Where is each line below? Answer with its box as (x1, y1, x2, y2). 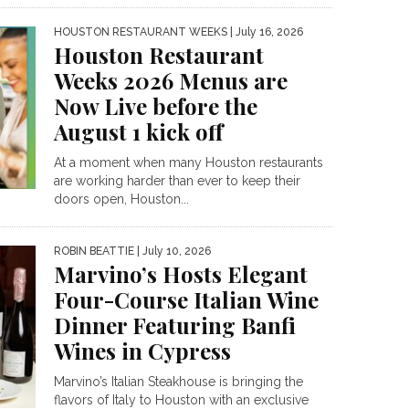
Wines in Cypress (54, 336, 231, 365)
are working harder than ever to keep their (54, 173, 300, 188)
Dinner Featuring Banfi (54, 310, 296, 340)
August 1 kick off (54, 117, 223, 146)
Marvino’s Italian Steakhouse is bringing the (54, 374, 303, 389)
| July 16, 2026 (227, 26, 303, 38)
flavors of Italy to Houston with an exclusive (54, 393, 309, 407)
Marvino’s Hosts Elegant (54, 259, 308, 288)
